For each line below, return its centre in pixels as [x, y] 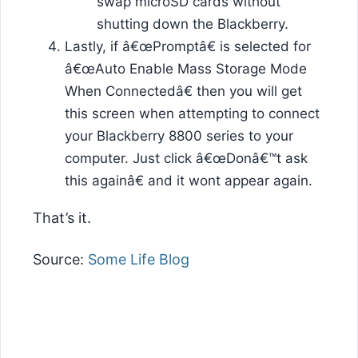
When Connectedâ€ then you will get [183, 91]
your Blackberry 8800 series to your [179, 135]
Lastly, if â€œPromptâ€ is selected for [188, 46]
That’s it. [62, 217]
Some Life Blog [139, 260]
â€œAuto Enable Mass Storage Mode [186, 68]
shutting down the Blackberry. [193, 24]
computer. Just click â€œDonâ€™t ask [186, 158]
